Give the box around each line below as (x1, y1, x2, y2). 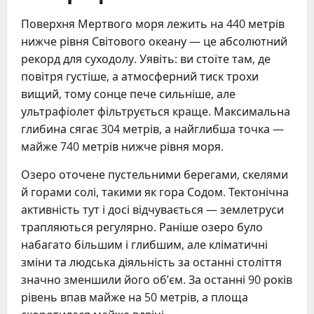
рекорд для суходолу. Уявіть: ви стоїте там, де (21, 51, 271, 67)
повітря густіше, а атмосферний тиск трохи (21, 69, 259, 85)
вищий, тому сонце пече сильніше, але (21, 86, 235, 102)
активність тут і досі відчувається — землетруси (21, 202, 284, 218)
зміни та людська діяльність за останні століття (21, 254, 282, 271)
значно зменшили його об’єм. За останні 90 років (21, 272, 292, 288)
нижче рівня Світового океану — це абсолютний (21, 34, 287, 50)
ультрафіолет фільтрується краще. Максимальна (21, 104, 290, 120)
